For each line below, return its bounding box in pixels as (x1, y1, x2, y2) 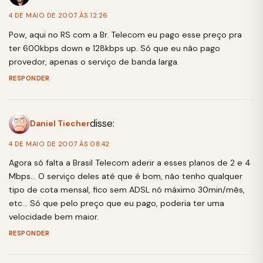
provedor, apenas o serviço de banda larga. (9, 56, 179, 67)
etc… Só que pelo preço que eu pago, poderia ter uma (9, 197, 224, 208)
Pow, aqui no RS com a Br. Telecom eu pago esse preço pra (9, 29, 242, 40)
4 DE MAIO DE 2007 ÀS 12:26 (9, 11, 108, 20)
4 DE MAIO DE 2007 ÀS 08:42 (9, 139, 110, 148)
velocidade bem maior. (9, 211, 99, 222)
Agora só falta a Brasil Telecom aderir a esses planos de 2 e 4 (9, 157, 251, 168)
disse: (90, 116, 114, 130)
